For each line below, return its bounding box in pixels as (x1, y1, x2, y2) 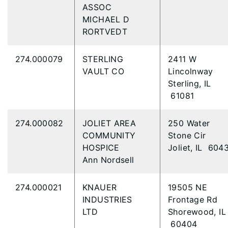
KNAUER (82, 182, 117, 192)
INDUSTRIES (82, 194, 132, 205)
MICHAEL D (82, 14, 130, 24)
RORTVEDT (82, 26, 130, 37)
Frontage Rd (168, 194, 220, 205)
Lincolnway (168, 66, 216, 76)
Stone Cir (168, 130, 209, 140)
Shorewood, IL (168, 207, 226, 217)
